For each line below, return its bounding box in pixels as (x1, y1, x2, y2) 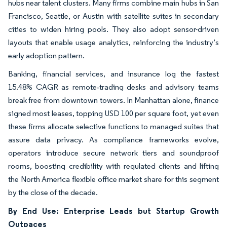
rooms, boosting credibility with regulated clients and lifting (8, 161, 219, 171)
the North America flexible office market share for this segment (8, 174, 219, 184)
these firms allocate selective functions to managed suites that (8, 121, 219, 131)
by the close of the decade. (8, 187, 98, 197)
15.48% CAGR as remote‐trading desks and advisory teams (8, 82, 219, 92)
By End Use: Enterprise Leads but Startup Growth (8, 205, 219, 216)
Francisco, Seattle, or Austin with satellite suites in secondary (8, 11, 219, 21)
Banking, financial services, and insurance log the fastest (8, 68, 219, 79)
